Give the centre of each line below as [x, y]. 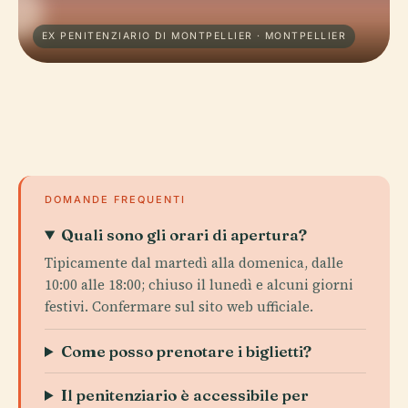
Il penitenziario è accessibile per [185, 395]
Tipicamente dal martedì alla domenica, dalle [194, 263]
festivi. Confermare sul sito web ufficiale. [179, 306]
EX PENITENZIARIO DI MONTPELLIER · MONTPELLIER [194, 36]
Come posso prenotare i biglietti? [187, 351]
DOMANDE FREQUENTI [115, 199]
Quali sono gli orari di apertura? [184, 235]
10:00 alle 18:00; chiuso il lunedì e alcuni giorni [199, 285]
